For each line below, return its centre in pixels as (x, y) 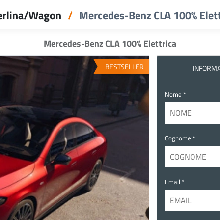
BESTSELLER (125, 66)
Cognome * (180, 138)
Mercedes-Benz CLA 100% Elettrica (110, 43)
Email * (174, 181)
